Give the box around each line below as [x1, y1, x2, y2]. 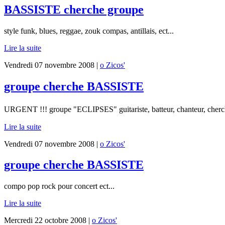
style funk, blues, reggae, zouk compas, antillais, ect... [4, 26, 174, 35]
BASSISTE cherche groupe [4, 3, 144, 16]
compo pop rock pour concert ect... [4, 182, 115, 191]
